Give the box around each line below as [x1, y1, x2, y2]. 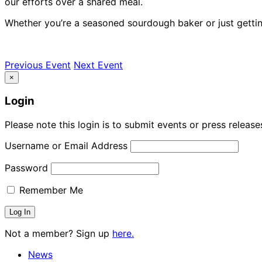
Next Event [74, 58, 123, 71]
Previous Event [5, 58, 71, 71]
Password [5, 161, 48, 174]
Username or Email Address [5, 139, 127, 151]
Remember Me [16, 184, 83, 196]
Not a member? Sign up [5, 227, 112, 239]
